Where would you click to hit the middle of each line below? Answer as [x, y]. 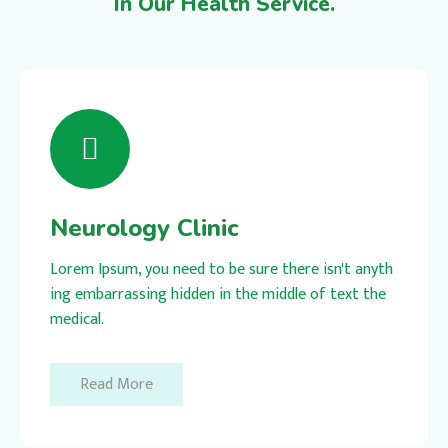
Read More [116, 384]
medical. [77, 319]
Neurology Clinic [144, 227]
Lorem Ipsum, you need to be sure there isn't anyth [221, 269]
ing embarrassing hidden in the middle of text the [218, 294]
